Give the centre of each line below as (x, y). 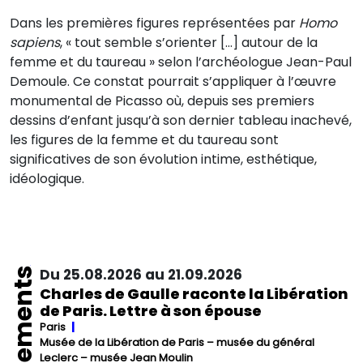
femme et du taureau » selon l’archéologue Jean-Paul (181, 62)
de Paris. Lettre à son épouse (151, 311)
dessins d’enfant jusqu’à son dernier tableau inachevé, (181, 120)
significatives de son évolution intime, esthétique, (163, 159)
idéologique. (49, 179)
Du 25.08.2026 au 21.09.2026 (141, 275)
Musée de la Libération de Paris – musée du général (177, 342)
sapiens (35, 43)
